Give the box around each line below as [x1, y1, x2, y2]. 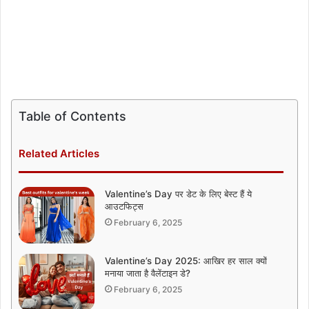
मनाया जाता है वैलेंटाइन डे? [105, 268, 190, 279]
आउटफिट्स [105, 200, 143, 212]
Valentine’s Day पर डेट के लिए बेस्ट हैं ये [105, 188, 252, 199]
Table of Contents [19, 108, 126, 123]
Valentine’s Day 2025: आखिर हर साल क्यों [105, 255, 267, 267]
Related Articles [19, 146, 99, 160]
